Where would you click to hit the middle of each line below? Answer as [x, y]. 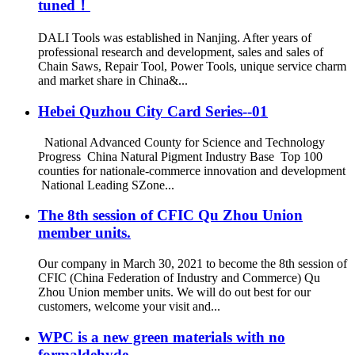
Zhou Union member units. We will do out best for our [174, 292]
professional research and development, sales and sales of [181, 52]
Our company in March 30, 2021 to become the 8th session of [193, 264]
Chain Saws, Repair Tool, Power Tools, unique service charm [192, 67]
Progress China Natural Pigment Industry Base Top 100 [180, 156]
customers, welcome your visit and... [129, 307]
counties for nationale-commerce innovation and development [192, 170]
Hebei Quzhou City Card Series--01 [153, 111]
